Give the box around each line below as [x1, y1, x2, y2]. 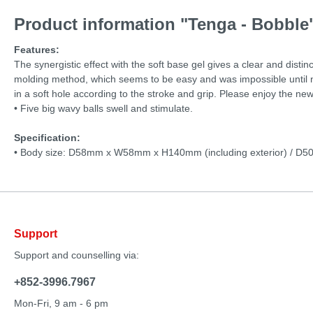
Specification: [14, 131, 80, 143]
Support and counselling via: [14, 249, 139, 261]
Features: [14, 43, 59, 55]
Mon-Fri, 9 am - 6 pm [14, 298, 108, 309]
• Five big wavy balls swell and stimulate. [14, 102, 193, 114]
